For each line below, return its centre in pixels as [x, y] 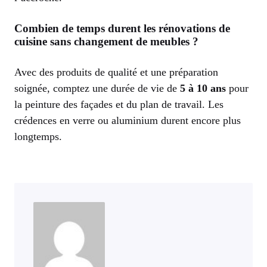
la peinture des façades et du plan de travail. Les [119, 104]
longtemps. [38, 136]
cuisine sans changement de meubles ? [106, 41]
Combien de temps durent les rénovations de [122, 28]
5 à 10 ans [203, 88]
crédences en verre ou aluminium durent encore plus [128, 120]
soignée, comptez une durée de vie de [97, 88]
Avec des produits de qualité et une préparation [116, 72]
